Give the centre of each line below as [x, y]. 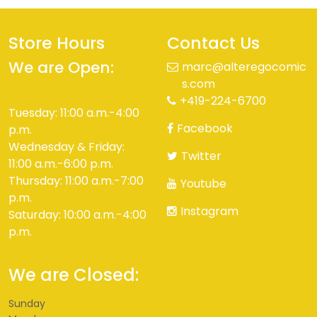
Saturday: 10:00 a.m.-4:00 [77, 215]
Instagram [209, 212]
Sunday [27, 304]
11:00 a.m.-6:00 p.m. [61, 164]
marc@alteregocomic [244, 67]
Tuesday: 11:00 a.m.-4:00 [74, 113]
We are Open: [61, 68]
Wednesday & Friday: [67, 147]
